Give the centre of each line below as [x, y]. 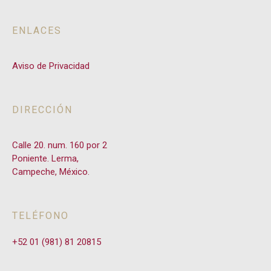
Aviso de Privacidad [51, 66]
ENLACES [37, 31]
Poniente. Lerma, [45, 158]
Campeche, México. [51, 171]
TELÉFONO [41, 216]
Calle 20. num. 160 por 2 [60, 145]
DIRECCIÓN [42, 110]
